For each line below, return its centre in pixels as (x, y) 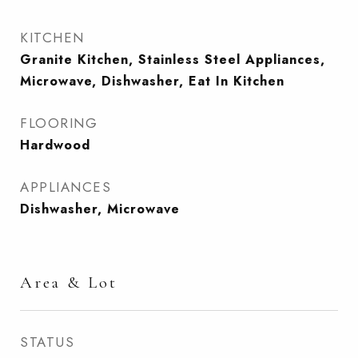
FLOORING (59, 123)
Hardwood (55, 145)
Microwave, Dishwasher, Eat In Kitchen (152, 81)
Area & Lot (69, 282)
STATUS (47, 342)
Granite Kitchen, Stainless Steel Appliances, (173, 60)
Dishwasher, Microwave (100, 209)
